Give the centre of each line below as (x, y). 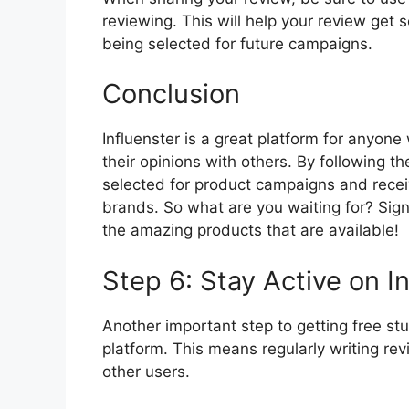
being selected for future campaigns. (237, 43)
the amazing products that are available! (251, 231)
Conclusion (171, 94)
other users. (146, 371)
